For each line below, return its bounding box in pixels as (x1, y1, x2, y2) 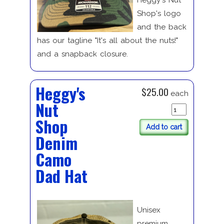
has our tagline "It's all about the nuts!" (36, 36, 178, 45)
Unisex (136, 205, 160, 215)
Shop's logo (136, 9, 181, 18)
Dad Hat (35, 163, 87, 187)
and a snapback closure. (36, 49, 128, 59)
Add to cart (146, 122, 182, 131)
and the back (136, 22, 186, 32)
